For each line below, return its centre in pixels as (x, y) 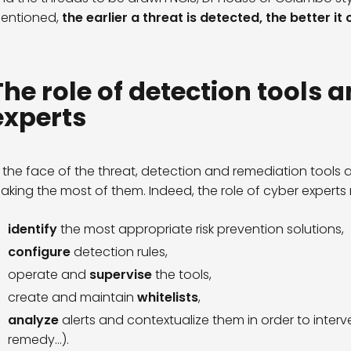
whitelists (167, 298)
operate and (48, 275)
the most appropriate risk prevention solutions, (200, 230)
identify (32, 230)
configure (39, 252)
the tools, (181, 275)
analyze (33, 320)
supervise (120, 275)
